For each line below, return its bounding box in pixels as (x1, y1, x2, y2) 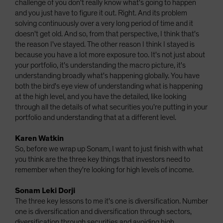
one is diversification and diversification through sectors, (15, 208, 192, 216)
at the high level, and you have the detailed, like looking (15, 93, 186, 101)
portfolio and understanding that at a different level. (15, 113, 176, 121)
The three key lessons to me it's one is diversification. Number (15, 197, 208, 205)
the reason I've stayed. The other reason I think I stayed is (15, 40, 195, 48)
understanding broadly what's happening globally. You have (15, 72, 200, 80)
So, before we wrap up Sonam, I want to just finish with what (15, 145, 203, 153)
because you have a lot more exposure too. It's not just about (15, 51, 205, 59)
